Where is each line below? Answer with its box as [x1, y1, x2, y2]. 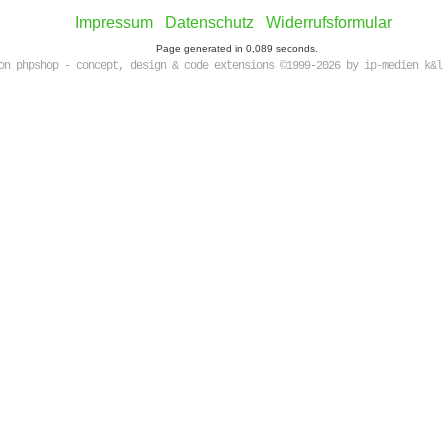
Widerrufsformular [265, 14, 392, 31]
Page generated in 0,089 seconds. [156, 43, 318, 54]
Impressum [74, 14, 153, 31]
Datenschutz [164, 14, 254, 31]
